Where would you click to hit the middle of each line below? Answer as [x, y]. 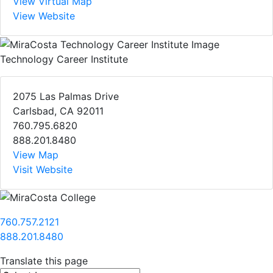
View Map [36, 154]
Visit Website [43, 169]
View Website [44, 16]
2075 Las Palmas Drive [66, 96]
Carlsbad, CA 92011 [58, 111]
